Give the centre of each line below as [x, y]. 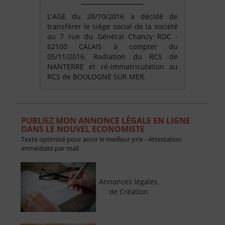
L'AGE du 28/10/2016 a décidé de [113, 17]
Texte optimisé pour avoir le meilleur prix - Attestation [101, 139]
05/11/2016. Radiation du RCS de [113, 57]
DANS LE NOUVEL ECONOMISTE [83, 129]
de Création [128, 192]
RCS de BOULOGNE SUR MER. [97, 77]
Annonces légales [129, 182]
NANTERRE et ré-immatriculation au [113, 67]
